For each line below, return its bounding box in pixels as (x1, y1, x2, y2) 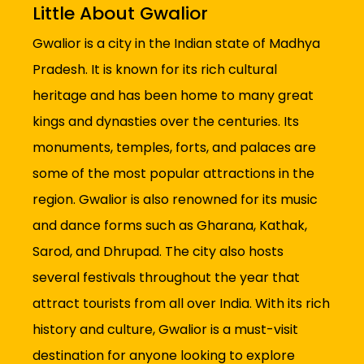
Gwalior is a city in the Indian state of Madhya (32, 34, 320, 54)
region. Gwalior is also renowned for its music (32, 190, 318, 210)
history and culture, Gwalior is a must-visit (32, 320, 298, 340)
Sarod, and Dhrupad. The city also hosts (32, 242, 284, 262)
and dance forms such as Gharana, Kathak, (32, 216, 307, 236)
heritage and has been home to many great (32, 86, 314, 106)
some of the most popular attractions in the (32, 164, 314, 184)
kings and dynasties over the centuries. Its (32, 112, 299, 132)
